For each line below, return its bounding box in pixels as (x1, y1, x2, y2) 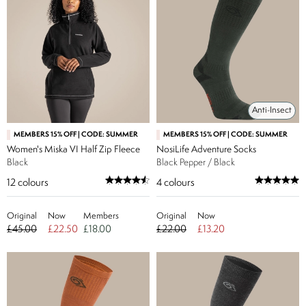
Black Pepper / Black (156, 158, 235, 167)
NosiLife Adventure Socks (156, 145, 256, 154)
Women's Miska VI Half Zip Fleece (7, 145, 140, 154)
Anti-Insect (252, 106, 292, 115)
